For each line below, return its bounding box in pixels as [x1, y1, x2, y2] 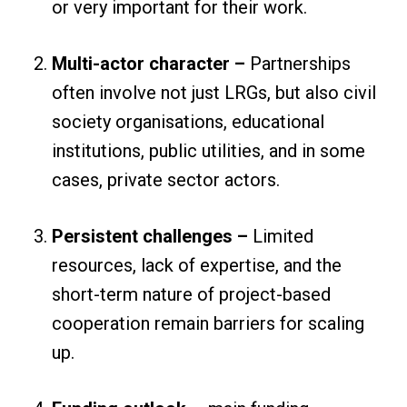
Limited [247, 225, 313, 247]
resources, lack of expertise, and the [51, 254, 342, 276]
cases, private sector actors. [51, 169, 280, 191]
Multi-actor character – [51, 53, 245, 74]
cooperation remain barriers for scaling [51, 313, 364, 334]
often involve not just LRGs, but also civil [51, 82, 376, 104]
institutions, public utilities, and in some [51, 140, 365, 162]
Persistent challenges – [51, 225, 248, 247]
